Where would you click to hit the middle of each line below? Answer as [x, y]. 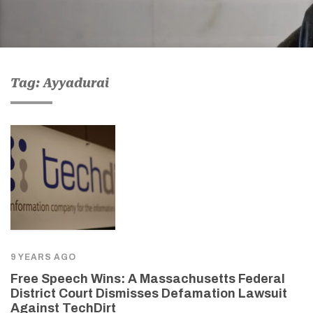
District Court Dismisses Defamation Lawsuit [149, 293]
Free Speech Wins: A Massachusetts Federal [148, 278]
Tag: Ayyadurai [60, 82]
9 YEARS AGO [43, 257]
